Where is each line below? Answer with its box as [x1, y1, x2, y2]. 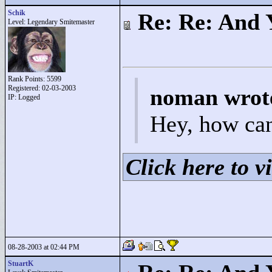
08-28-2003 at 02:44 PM [8, 243, 80, 251]
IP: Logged [8, 93, 40, 101]
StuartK [8, 259, 33, 268]
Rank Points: [8, 75, 47, 83]
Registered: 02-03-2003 [8, 84, 76, 92]
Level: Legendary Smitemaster [8, 18, 95, 26]
